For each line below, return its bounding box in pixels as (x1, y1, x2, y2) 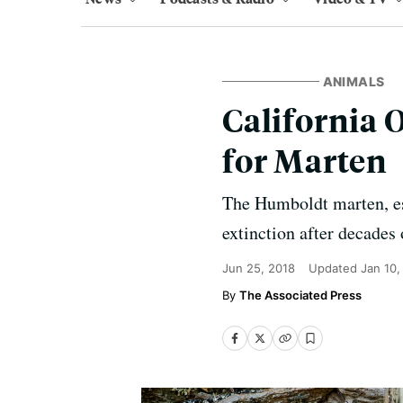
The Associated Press (239, 288, 362, 302)
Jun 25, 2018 (222, 261, 295, 275)
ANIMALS (322, 74, 385, 89)
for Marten (222, 139, 389, 180)
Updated (309, 261, 361, 275)
